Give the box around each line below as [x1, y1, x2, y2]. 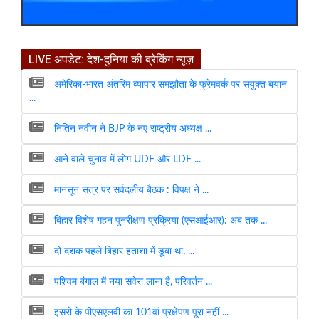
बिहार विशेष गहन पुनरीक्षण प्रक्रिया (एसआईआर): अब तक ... [51, 215, 267, 226]
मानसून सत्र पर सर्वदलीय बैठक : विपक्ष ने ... [51, 184, 209, 195]
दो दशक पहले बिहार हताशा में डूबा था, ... [51, 246, 194, 256]
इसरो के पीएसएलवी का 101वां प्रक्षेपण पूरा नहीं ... [51, 307, 229, 318]
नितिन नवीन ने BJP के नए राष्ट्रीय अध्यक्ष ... [51, 123, 211, 134]
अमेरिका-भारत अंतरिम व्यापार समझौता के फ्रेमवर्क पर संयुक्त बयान [51, 79, 287, 90]
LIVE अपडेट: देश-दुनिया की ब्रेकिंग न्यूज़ [28, 51, 194, 68]
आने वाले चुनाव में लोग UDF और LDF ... [51, 154, 201, 164]
